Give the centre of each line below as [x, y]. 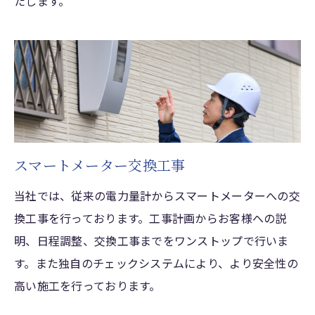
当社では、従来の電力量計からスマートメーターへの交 [157, 195]
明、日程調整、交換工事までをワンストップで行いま [152, 240]
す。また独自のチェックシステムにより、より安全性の [156, 263]
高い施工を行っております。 [88, 285]
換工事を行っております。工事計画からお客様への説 [150, 218]
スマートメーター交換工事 [100, 165]
